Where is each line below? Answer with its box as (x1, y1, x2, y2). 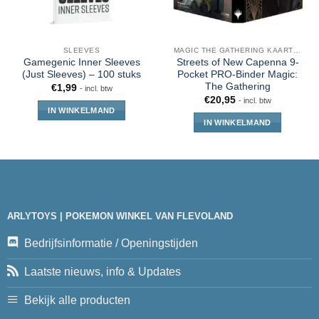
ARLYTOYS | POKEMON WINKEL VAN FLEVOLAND (6, 211, 233, 222)
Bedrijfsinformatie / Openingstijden (23, 237, 198, 250)
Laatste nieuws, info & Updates (23, 266, 181, 278)
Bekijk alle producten (23, 294, 130, 307)
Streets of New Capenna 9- (176, 57, 299, 68)
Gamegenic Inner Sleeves (23, 57, 140, 68)
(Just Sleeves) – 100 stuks (22, 69, 141, 80)
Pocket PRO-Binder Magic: (177, 69, 298, 80)
